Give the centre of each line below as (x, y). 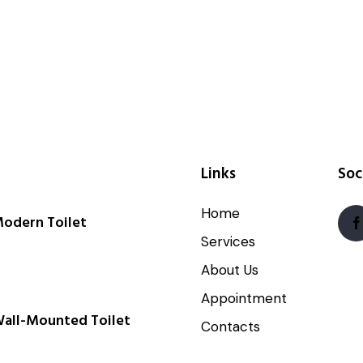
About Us (229, 270)
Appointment (243, 299)
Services (228, 242)
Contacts (230, 327)
